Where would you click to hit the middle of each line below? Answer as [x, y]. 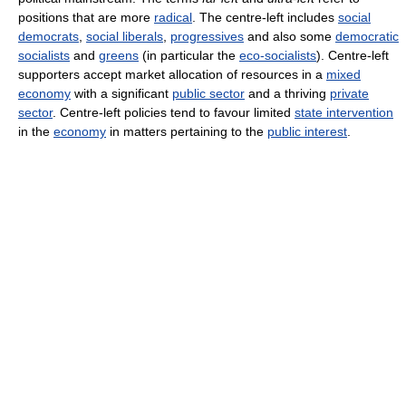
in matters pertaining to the [187, 131]
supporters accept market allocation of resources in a [172, 74]
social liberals [125, 36]
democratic [367, 36]
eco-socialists [278, 55]
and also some [290, 36]
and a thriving [287, 93]
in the [36, 131]
